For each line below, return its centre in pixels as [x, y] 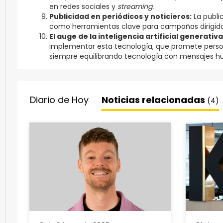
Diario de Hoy [59, 100]
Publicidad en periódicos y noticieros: [120, 16]
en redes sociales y [83, 6]
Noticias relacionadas [154, 100]
